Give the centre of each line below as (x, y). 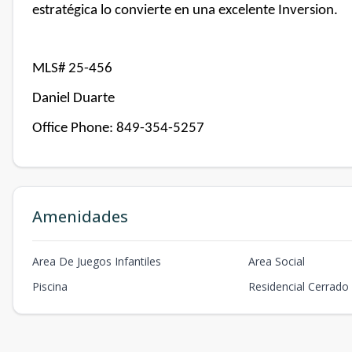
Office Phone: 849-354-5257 (118, 128)
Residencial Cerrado (299, 286)
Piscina (50, 286)
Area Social (277, 261)
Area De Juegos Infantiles (97, 261)
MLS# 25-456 (72, 69)
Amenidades (80, 216)
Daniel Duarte (73, 99)
